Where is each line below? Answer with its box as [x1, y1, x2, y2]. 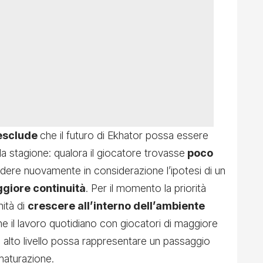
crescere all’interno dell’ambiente [28, 200, 205, 213]
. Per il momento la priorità [86, 182, 206, 195]
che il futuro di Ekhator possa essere [40, 129, 208, 142]
